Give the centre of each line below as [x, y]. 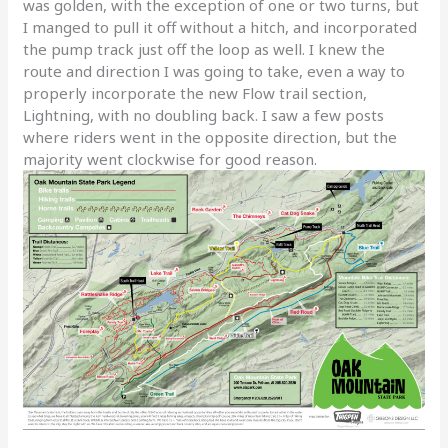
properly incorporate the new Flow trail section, [195, 93]
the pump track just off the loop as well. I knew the [204, 49]
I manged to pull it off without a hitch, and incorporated [220, 27]
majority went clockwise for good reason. [170, 159]
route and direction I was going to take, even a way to [214, 71]
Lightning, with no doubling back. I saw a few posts [204, 115]
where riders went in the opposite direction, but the [210, 137]
